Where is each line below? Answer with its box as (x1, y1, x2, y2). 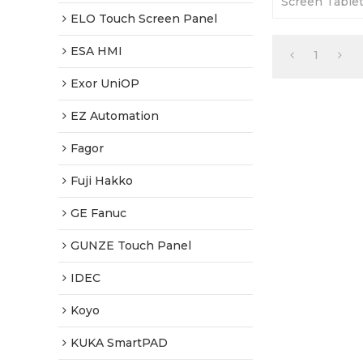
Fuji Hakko (70, 173, 133, 188)
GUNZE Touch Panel (70, 238, 191, 253)
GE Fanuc (70, 206, 126, 220)
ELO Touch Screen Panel (70, 11, 217, 26)
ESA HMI (70, 44, 122, 58)
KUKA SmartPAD (70, 335, 168, 350)
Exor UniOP (70, 76, 139, 91)
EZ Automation (70, 109, 159, 123)
